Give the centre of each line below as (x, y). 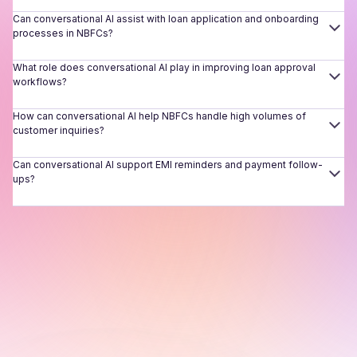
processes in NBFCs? (63, 33)
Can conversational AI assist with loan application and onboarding (166, 19)
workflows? (40, 82)
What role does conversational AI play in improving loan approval (164, 68)
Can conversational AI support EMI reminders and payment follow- (168, 165)
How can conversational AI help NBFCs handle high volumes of (159, 116)
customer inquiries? (59, 131)
